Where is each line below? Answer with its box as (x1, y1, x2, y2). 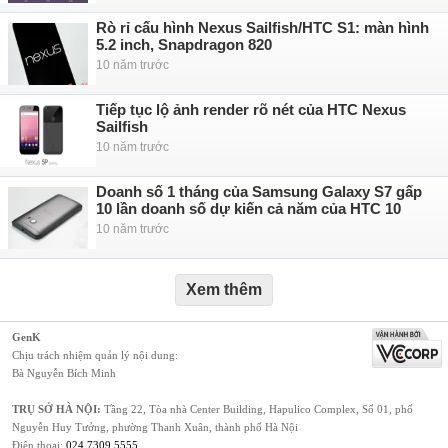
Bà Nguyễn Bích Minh (12, 367, 116, 379)
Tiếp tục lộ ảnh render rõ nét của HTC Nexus (96, 101, 406, 118)
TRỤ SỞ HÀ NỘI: (12, 403, 101, 415)
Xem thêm (186, 281, 262, 298)
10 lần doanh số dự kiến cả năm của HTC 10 (96, 200, 401, 217)
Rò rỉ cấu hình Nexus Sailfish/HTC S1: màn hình (96, 19, 429, 36)
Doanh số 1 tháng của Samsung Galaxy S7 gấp (96, 183, 422, 200)
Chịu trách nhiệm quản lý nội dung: (12, 349, 178, 361)
